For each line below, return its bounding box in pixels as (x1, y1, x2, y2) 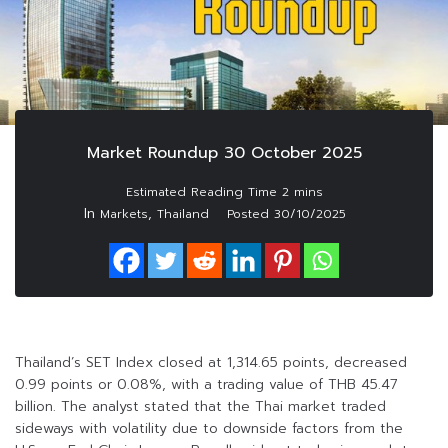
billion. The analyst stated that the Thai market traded (15, 396, 386, 418)
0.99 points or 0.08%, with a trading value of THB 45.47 (15, 374, 398, 396)
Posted (227, 205, 274, 224)
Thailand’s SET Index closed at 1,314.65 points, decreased (15, 352, 407, 374)
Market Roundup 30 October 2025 (86, 141, 362, 166)
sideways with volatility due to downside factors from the (15, 418, 403, 440)
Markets (100, 205, 148, 224)
